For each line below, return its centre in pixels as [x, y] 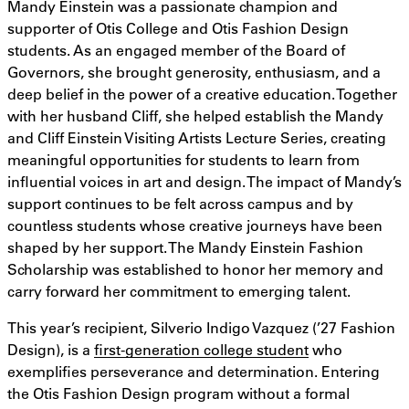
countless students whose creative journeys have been [195, 225]
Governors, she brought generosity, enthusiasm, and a [194, 72]
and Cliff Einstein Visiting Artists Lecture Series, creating [197, 138]
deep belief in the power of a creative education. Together [202, 94]
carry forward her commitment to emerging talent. [179, 291]
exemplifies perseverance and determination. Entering [194, 372]
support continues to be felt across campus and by [180, 204]
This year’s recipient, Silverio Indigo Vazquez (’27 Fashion [201, 328]
